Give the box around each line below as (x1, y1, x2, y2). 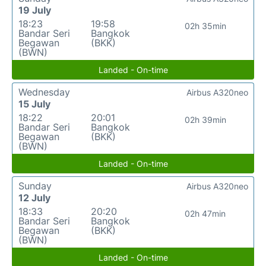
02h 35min (184, 21, 226, 31)
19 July (18, 4, 51, 17)
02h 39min (184, 115, 226, 125)
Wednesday (18, 86, 70, 99)
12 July (18, 192, 50, 204)
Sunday (18, 180, 52, 192)
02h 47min (185, 208, 226, 219)
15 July (18, 98, 50, 110)
